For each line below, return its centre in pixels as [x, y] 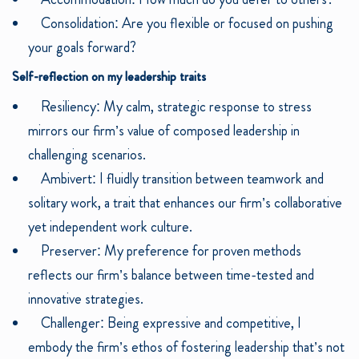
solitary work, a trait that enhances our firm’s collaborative [185, 203]
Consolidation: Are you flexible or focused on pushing [181, 24]
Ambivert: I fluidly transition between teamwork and [176, 179]
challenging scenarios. [87, 155]
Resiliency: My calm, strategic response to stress [170, 107]
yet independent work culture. [110, 227]
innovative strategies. [86, 299]
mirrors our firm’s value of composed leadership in [164, 131]
